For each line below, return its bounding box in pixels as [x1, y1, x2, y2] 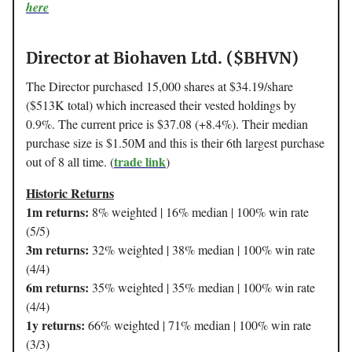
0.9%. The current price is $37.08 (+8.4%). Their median [26, 115, 308, 132]
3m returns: [26, 240, 89, 258]
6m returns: [26, 277, 89, 296]
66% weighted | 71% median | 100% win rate [85, 316, 311, 333]
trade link [114, 152, 166, 170]
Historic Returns [26, 183, 114, 202]
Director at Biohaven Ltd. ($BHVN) [26, 47, 299, 68]
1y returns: [26, 315, 85, 334]
